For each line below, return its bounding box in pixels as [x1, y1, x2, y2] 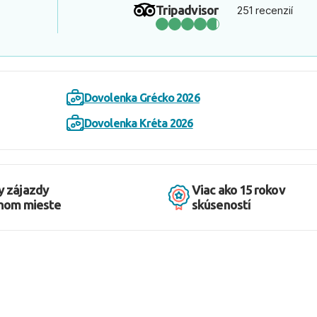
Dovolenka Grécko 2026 [83, 91, 200, 104]
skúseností [192, 197, 250, 212]
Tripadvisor [156, 2, 219, 17]
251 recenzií [237, 3, 293, 17]
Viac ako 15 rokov [192, 183, 285, 197]
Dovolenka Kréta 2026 [83, 117, 193, 129]
